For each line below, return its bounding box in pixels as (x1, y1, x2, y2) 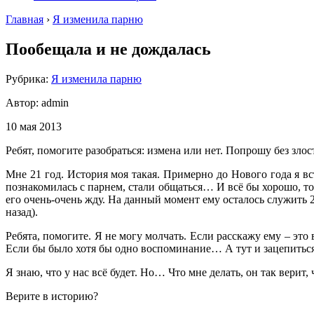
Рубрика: (6, 72, 51, 85)
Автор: (6, 96, 41, 109)
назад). (6, 205, 38, 218)
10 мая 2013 (6, 120, 62, 132)
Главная (6, 13, 43, 25)
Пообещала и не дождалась (6, 39, 211, 58)
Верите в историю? (6, 289, 98, 302)
